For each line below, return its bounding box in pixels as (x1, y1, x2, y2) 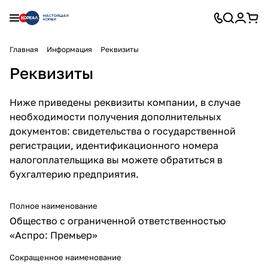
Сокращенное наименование (10, 252, 121, 262)
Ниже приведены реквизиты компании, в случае (10, 96, 240, 108)
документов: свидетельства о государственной (10, 125, 236, 137)
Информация (47, 45, 92, 54)
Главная (10, 45, 38, 54)
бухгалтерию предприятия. (10, 168, 141, 180)
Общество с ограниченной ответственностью (10, 215, 226, 227)
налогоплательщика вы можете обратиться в (10, 154, 223, 166)
